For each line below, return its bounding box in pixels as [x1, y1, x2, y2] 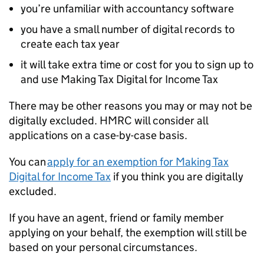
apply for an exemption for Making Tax [47, 155, 229, 169]
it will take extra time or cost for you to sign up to [21, 58, 253, 71]
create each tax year [21, 37, 120, 51]
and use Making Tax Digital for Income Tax [21, 72, 220, 86]
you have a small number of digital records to [21, 22, 235, 36]
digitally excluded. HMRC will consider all [9, 114, 208, 127]
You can [9, 155, 47, 169]
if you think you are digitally [111, 170, 243, 183]
